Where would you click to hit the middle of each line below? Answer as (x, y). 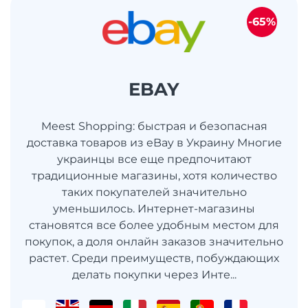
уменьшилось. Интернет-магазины (154, 209)
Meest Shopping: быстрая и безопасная (154, 126)
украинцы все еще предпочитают (154, 159)
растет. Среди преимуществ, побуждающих (154, 258)
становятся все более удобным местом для (154, 225)
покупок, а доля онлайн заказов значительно (154, 242)
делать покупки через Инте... (154, 275)
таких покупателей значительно (154, 192)
